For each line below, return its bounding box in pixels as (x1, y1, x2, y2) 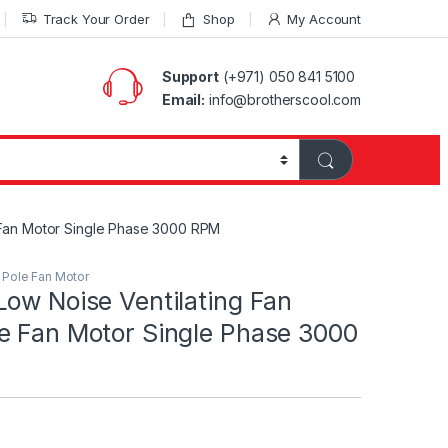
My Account (287, 10, 361, 27)
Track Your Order (42, 10, 150, 27)
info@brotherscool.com (205, 90, 361, 108)
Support (161, 67, 219, 85)
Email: (161, 90, 206, 108)
